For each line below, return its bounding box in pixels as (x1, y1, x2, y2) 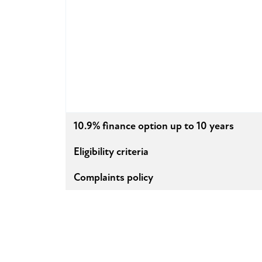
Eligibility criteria (74, 144, 149, 158)
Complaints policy (74, 170, 153, 184)
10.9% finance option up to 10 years (74, 119, 234, 132)
